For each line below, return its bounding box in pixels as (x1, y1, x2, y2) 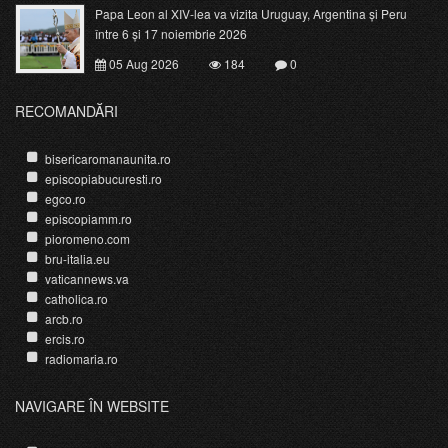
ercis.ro (45, 330, 85, 348)
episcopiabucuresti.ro (45, 170, 162, 188)
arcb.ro (45, 310, 83, 328)
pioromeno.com (45, 230, 130, 248)
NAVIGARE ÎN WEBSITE (15, 396, 169, 417)
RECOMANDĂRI (15, 101, 118, 122)
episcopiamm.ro (45, 210, 132, 228)
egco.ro (45, 190, 86, 208)
